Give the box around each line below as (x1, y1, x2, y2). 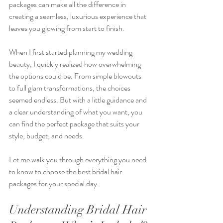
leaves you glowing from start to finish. (9, 22, 124, 34)
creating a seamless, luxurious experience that (9, 10, 148, 22)
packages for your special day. (9, 178, 99, 189)
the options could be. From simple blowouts (9, 70, 143, 82)
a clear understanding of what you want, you (9, 106, 144, 117)
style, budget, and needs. (9, 130, 84, 141)
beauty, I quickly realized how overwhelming (9, 58, 142, 70)
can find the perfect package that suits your (9, 118, 141, 129)
